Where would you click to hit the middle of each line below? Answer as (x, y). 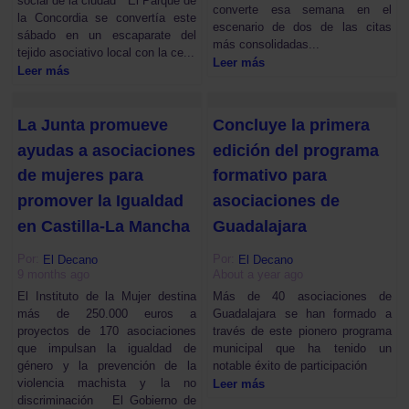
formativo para (270, 175)
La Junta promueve (93, 125)
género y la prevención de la (107, 365)
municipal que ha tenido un (302, 348)
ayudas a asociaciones (107, 150)
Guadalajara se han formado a (302, 313)
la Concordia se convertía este (107, 17)
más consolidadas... (267, 44)
